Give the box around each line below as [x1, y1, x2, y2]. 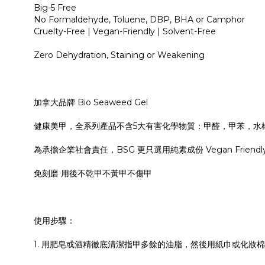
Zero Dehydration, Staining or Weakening [34, 50, 207, 61]
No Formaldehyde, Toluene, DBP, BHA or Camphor [34, 14, 245, 25]
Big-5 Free [34, 2, 76, 14]
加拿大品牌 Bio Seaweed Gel [34, 97, 148, 108]
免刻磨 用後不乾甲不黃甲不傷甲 [34, 168, 152, 179]
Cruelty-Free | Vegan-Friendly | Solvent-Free [34, 26, 216, 37]
